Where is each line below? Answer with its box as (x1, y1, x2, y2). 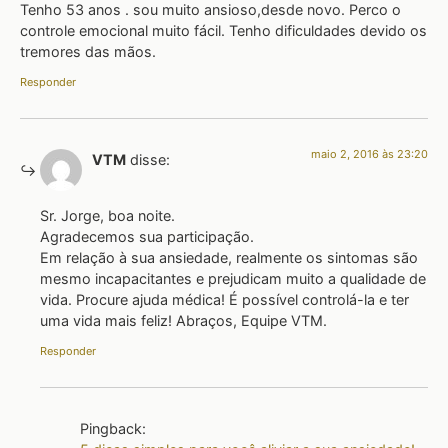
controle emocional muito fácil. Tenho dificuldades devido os (20, 22, 427, 40)
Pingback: (80, 419, 146, 437)
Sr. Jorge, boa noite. (40, 207, 175, 225)
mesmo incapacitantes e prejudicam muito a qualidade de (40, 270, 426, 288)
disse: (130, 150, 170, 168)
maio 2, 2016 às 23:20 (311, 146, 428, 161)
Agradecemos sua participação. (40, 228, 254, 246)
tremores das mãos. (20, 43, 156, 61)
